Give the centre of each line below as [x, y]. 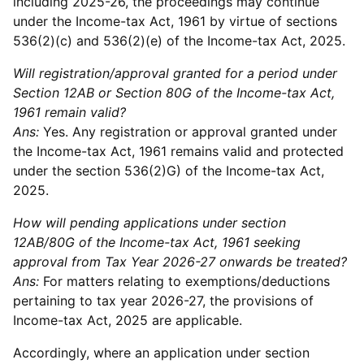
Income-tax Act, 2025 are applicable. [130, 320]
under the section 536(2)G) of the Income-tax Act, [169, 171]
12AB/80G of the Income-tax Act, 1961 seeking [157, 242]
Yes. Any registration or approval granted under [188, 132]
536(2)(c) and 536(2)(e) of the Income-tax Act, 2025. [181, 41]
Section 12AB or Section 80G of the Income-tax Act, [174, 93]
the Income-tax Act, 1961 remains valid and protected [178, 151]
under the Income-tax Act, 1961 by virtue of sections [175, 21]
